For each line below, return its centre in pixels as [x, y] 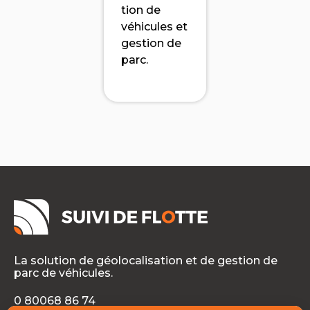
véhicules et [154, 27]
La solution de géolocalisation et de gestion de [146, 260]
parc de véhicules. [63, 273]
